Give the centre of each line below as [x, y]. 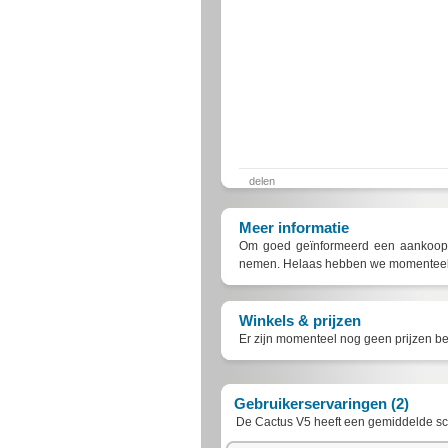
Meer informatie [293, 227]
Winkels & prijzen [299, 320]
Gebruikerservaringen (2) [317, 403]
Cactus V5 [282, 422]
